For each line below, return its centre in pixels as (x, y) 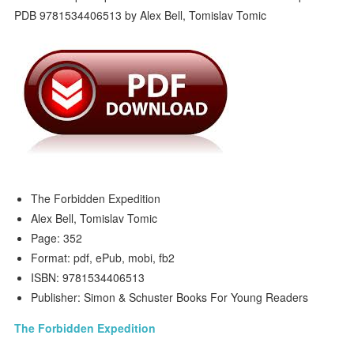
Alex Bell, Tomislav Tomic (94, 218)
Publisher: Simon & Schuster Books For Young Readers (170, 297)
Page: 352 (57, 238)
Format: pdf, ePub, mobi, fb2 (103, 258)
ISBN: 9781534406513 (88, 277)
